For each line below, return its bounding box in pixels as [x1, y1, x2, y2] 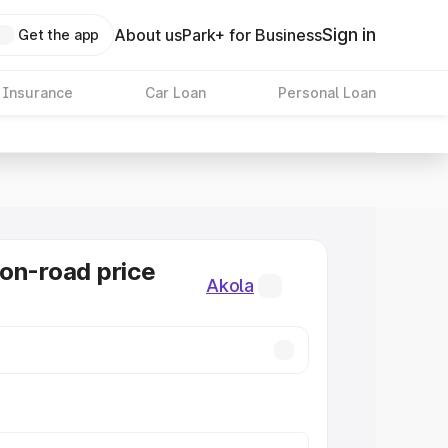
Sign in [322, 24, 376, 45]
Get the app [17, 26, 100, 43]
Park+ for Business [182, 25, 323, 45]
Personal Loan [277, 84, 376, 101]
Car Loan [144, 84, 206, 101]
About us [114, 25, 183, 45]
